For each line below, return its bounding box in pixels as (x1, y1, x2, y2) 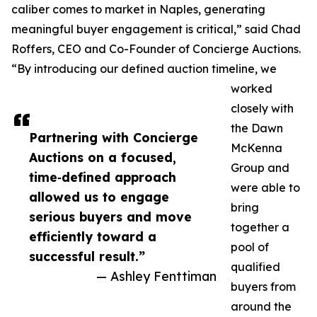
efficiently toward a (29, 229, 156, 245)
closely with (231, 101, 294, 116)
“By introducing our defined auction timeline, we (11, 62, 277, 76)
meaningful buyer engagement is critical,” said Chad (11, 22, 301, 37)
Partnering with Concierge (29, 129, 198, 146)
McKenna (231, 141, 282, 156)
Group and (231, 161, 289, 175)
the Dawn (231, 121, 283, 136)
